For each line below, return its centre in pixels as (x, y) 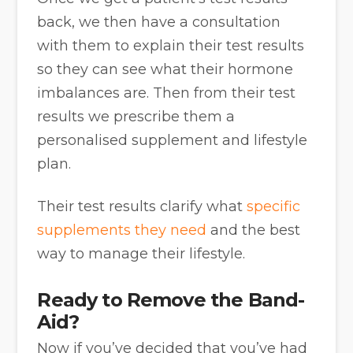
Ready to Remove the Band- (171, 299)
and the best (254, 230)
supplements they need (122, 230)
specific (274, 206)
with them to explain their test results (171, 46)
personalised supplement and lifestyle (173, 141)
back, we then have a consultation (159, 22)
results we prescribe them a (136, 117)
